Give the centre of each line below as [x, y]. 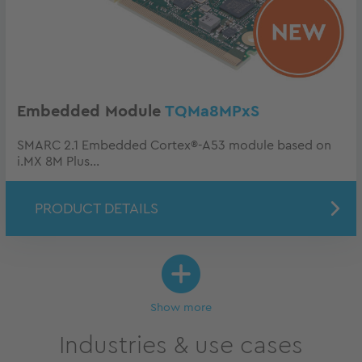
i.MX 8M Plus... [58, 162]
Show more [181, 308]
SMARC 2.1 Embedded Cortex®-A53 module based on [174, 146]
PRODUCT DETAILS [97, 209]
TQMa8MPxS [212, 112]
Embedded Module [91, 112]
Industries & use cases [181, 346]
